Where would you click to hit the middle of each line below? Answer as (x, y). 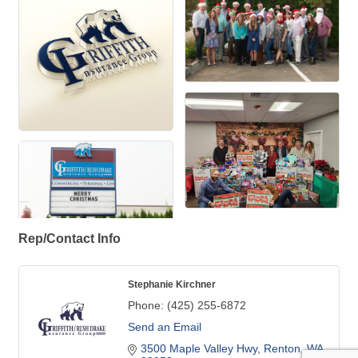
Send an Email (165, 327)
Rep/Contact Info (70, 239)
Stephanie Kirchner (172, 284)
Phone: (146, 306)
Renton (282, 349)
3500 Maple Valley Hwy (199, 349)
